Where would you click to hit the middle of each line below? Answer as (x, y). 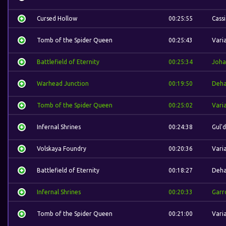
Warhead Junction (63, 83)
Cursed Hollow (57, 18)
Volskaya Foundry (62, 149)
